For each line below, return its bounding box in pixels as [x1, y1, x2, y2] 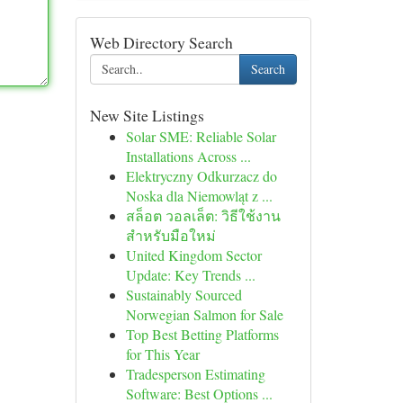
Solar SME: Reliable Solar [125, 127, 276, 146]
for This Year [125, 345, 200, 363]
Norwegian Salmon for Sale [125, 305, 283, 324]
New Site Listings [89, 104, 204, 126]
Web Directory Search [89, 31, 233, 53]
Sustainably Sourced [125, 285, 242, 304]
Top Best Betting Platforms [125, 325, 279, 344]
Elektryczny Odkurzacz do [125, 166, 277, 185]
